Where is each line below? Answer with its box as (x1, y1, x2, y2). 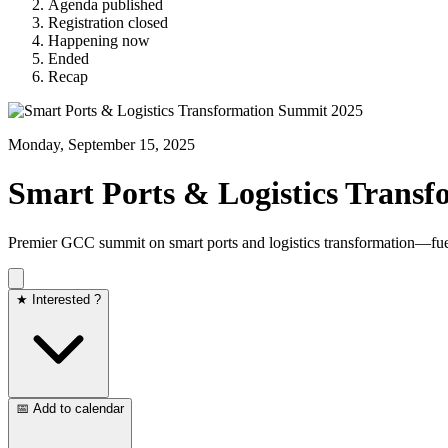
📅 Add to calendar (16, 400, 124, 416)
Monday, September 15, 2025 (8, 136, 195, 153)
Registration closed (48, 14, 168, 31)
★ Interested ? (16, 291, 101, 307)
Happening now (48, 32, 150, 49)
